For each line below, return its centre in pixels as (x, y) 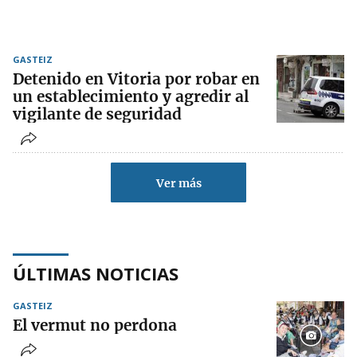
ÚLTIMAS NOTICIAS (96, 274)
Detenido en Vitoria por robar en (136, 79)
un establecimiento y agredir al (131, 97)
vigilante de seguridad (97, 114)
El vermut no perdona (95, 326)
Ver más (178, 184)
